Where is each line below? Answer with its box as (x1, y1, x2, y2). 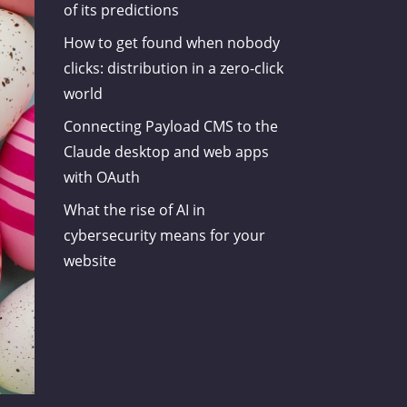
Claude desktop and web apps (64, 142, 270, 163)
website (64, 251, 117, 272)
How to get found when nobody (64, 33, 281, 54)
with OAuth (64, 167, 141, 188)
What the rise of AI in (64, 200, 206, 221)
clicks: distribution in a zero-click (64, 58, 284, 79)
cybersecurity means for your (64, 225, 266, 246)
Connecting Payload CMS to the (64, 116, 279, 137)
